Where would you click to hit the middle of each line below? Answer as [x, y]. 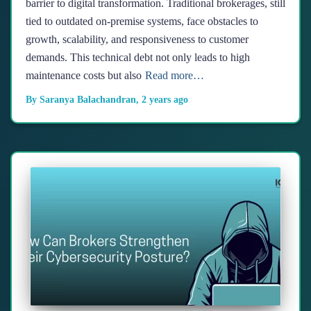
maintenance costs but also [84, 75]
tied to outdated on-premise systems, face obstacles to [142, 21]
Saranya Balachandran [88, 100]
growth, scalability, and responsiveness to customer [137, 39]
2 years [156, 100]
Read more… [175, 75]
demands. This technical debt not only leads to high [138, 57]
